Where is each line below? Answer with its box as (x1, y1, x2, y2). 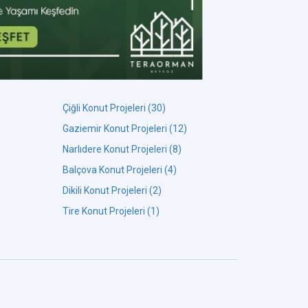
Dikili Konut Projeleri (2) (63, 185, 162, 196)
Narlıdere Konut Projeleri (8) (63, 144, 181, 155)
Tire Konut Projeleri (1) (63, 206, 159, 217)
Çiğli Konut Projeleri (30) (63, 102, 166, 113)
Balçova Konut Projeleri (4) (63, 164, 177, 175)
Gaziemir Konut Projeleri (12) (63, 123, 187, 134)
